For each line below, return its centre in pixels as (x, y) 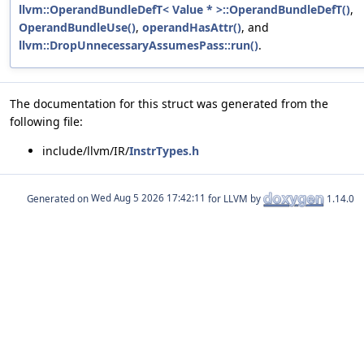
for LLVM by (234, 198)
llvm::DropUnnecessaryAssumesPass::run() (139, 45)
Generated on (59, 198)
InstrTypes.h (164, 150)
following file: (46, 121)
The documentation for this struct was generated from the (169, 103)
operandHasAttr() (192, 27)
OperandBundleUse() (77, 27)
